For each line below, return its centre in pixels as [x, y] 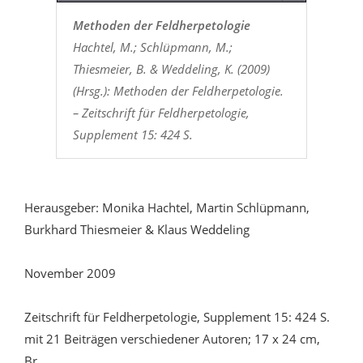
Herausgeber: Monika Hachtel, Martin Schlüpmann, [167, 208]
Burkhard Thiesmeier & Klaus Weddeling [137, 230]
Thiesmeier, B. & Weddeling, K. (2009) [171, 69]
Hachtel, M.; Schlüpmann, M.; [152, 47]
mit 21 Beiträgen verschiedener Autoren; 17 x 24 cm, [172, 339]
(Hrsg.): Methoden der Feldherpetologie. [178, 91]
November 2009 [70, 273]
